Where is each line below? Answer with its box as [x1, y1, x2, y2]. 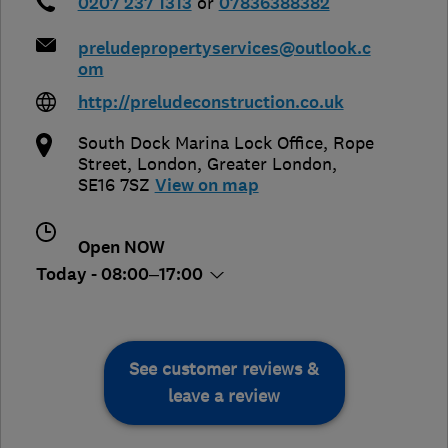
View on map [154, 174, 259, 198]
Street [77, 153, 127, 176]
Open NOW [77, 236, 165, 260]
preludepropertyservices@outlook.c [77, 37, 371, 61]
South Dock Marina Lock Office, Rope [77, 132, 374, 155]
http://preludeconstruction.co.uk [77, 91, 344, 115]
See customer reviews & [129, 358, 319, 381]
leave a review [168, 385, 280, 408]
